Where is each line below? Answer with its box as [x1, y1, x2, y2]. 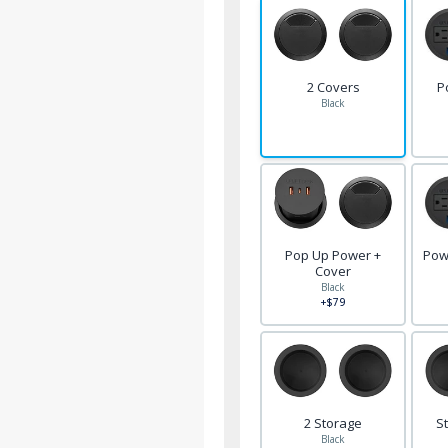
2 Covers [306, 78, 360, 97]
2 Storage [304, 414, 363, 433]
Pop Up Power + [285, 246, 382, 265]
